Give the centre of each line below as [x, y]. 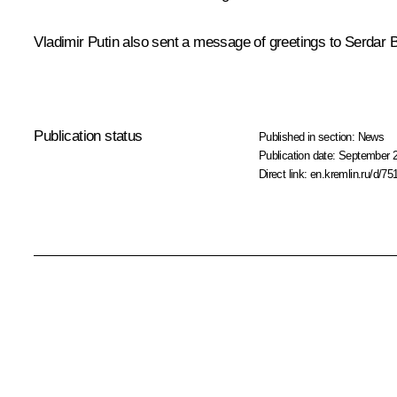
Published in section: [308, 137]
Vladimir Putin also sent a [114, 43]
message [222, 43]
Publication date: [299, 156]
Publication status [88, 136]
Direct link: [284, 175]
